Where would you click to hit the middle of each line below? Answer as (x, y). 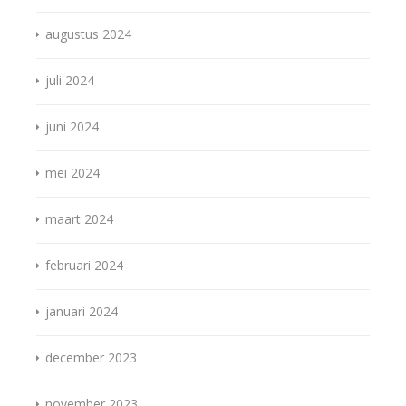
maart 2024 (79, 219)
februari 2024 (84, 266)
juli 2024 (70, 81)
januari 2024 (82, 312)
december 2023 (91, 358)
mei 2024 (72, 173)
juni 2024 (72, 127)
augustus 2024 (88, 34)
